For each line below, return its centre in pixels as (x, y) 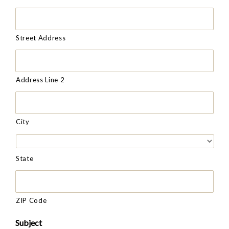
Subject (29, 222)
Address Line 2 (40, 79)
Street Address (41, 38)
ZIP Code (31, 200)
